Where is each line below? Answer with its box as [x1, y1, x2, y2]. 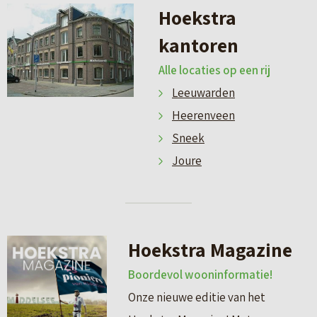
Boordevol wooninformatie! [128, 266, 273, 282]
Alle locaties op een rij [158, 62, 270, 78]
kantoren [158, 31, 238, 58]
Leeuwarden [172, 84, 235, 100]
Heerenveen [172, 107, 235, 123]
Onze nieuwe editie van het [128, 289, 266, 305]
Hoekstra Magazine [128, 236, 293, 263]
